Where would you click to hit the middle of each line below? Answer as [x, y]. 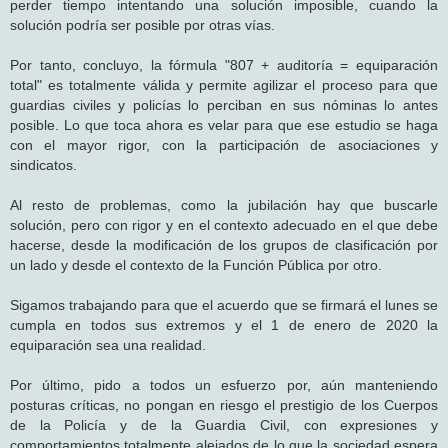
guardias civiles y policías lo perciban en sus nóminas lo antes [224, 104]
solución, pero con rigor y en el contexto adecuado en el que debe [224, 224]
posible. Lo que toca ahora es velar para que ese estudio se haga [224, 124]
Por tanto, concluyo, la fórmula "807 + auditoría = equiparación [224, 64]
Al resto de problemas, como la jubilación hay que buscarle [224, 204]
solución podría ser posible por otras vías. [142, 24]
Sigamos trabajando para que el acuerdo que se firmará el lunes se [224, 304]
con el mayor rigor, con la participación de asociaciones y [224, 144]
